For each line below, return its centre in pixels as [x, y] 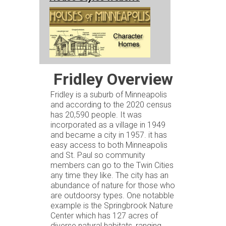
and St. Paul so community [98, 155]
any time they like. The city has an [109, 175]
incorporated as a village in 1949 [108, 125]
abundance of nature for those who [113, 185]
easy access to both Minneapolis [109, 145]
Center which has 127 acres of [104, 215]
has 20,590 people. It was [96, 115]
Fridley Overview [113, 79]
